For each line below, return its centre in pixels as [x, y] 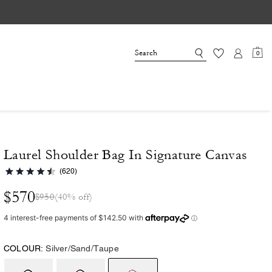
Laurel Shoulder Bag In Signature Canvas [126, 155]
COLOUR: [24, 248]
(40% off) [73, 197]
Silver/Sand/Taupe [82, 248]
